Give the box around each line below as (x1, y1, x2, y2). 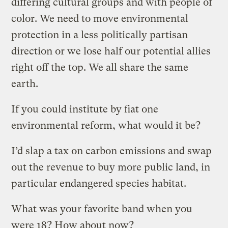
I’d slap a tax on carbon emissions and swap (11, 145, 212, 157)
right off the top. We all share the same (11, 61, 189, 73)
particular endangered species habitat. (11, 177, 187, 189)
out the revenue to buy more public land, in (11, 161, 211, 173)
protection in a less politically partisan (11, 28, 188, 41)
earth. (11, 77, 39, 90)
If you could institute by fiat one (11, 103, 159, 115)
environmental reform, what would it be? (11, 119, 201, 131)
